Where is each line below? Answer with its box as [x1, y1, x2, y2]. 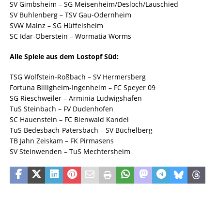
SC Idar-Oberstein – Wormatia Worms [10, 31, 131, 41]
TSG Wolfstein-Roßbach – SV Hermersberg [10, 72, 146, 82]
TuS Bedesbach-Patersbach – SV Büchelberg [10, 125, 153, 135]
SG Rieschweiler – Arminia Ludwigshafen [10, 93, 142, 103]
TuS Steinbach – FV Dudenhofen [10, 104, 113, 114]
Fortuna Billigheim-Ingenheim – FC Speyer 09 [10, 83, 155, 93]
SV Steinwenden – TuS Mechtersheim [10, 147, 130, 156]
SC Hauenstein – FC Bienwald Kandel [10, 115, 129, 124]
